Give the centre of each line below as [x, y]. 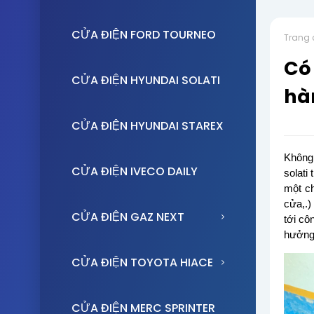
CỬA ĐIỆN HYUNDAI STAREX [148, 126]
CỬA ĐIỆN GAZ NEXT [128, 217]
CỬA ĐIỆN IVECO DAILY [135, 171]
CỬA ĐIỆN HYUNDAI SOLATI [146, 80]
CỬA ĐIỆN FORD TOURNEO [144, 35]
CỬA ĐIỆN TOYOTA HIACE [142, 262]
